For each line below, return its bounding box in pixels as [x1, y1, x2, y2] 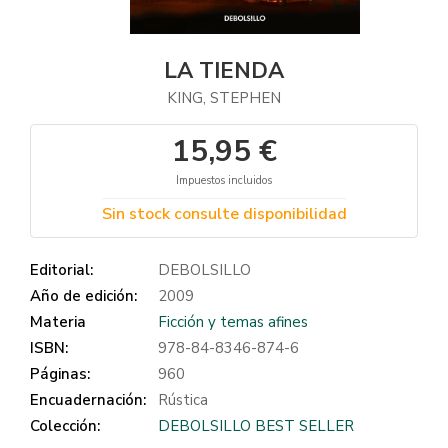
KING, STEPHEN [167, 88, 281, 108]
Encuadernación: [30, 390, 146, 410]
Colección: [30, 416, 100, 436]
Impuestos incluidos [176, 173, 272, 188]
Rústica [158, 390, 208, 410]
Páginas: [30, 364, 90, 384]
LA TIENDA [164, 56, 284, 86]
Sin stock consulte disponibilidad [101, 203, 347, 225]
